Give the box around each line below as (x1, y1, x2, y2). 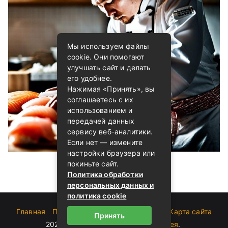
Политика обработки (67, 170, 143, 179)
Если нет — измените (67, 138, 143, 147)
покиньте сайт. (67, 159, 119, 168)
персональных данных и (67, 181, 154, 189)
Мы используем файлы (67, 42, 150, 50)
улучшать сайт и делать (67, 63, 151, 72)
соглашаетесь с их (67, 95, 133, 104)
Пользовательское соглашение (52, 207, 162, 216)
